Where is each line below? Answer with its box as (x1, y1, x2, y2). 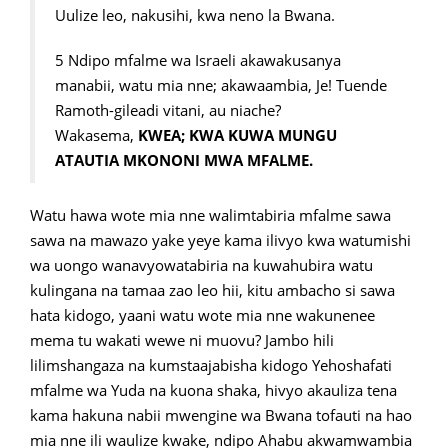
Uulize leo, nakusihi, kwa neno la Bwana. (55, 5, 335, 25)
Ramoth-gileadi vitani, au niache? (55, 100, 281, 120)
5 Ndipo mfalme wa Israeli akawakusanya (55, 50, 341, 70)
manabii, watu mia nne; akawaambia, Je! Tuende (55, 75, 387, 95)
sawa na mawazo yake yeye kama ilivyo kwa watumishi (30, 230, 411, 250)
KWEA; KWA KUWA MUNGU (138, 125, 337, 145)
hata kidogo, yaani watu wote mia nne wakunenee (30, 305, 375, 325)
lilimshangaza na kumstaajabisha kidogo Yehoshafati (30, 355, 392, 375)
